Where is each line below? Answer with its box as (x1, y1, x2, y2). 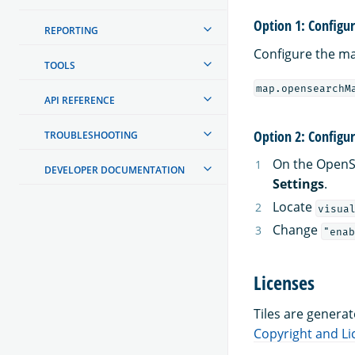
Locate (273, 198, 315, 216)
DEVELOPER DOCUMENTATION (44, 162, 185, 177)
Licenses (254, 269, 315, 296)
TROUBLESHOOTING (44, 128, 138, 142)
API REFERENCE (44, 93, 115, 107)
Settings (273, 175, 324, 193)
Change (273, 221, 321, 239)
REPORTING (44, 23, 98, 37)
